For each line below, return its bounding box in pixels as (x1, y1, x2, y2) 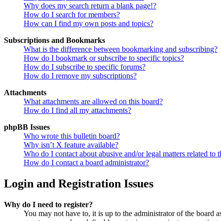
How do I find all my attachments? (24, 106, 131, 115)
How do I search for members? (24, 10, 120, 19)
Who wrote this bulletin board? (24, 132, 120, 141)
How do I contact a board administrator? (24, 158, 149, 167)
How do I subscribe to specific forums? (24, 63, 146, 72)
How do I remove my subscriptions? (24, 72, 137, 80)
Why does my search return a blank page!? (24, 1, 156, 10)
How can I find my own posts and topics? (24, 19, 153, 28)
